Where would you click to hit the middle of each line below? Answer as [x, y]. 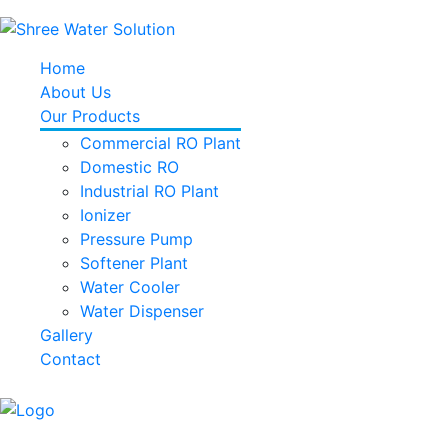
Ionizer [105, 214]
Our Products [90, 115]
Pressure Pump [136, 238]
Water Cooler [130, 286]
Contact [70, 358]
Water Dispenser [142, 310]
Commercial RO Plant [160, 142]
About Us [75, 91]
